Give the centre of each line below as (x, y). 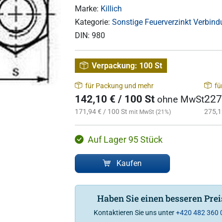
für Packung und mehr (119, 85)
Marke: (87, 9)
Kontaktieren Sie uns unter (135, 212)
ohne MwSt (180, 99)
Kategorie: (93, 22)
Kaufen (129, 163)
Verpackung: (114, 65)
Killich (111, 9)
